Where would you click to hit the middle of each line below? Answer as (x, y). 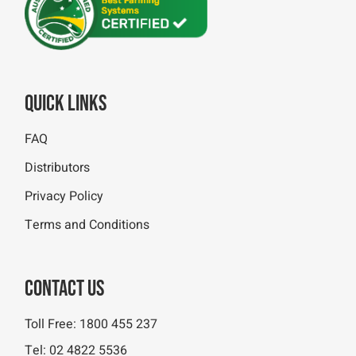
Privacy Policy (64, 196)
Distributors (58, 168)
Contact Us (65, 289)
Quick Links (66, 104)
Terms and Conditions (87, 225)
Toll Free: (52, 324)
